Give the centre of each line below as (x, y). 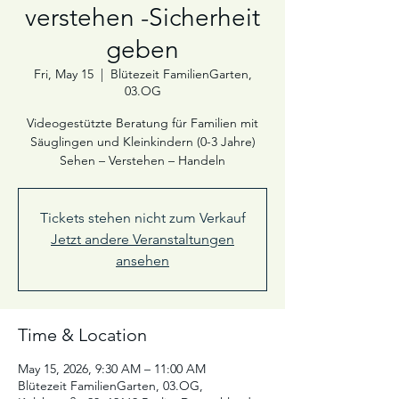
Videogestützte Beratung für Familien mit (142, 123)
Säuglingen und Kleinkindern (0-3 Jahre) (142, 142)
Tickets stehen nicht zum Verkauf (142, 218)
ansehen (142, 261)
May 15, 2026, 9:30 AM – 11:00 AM (112, 369)
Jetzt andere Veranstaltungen (142, 239)
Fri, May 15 (63, 74)
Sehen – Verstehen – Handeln (142, 160)
